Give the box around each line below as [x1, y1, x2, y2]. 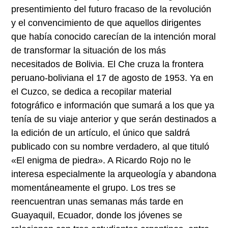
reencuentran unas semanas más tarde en [11, 196, 184, 207]
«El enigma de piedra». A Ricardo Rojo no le [11, 155, 191, 166]
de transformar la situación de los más [11, 45, 166, 56]
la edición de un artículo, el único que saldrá [11, 128, 190, 138]
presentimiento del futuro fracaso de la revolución [11, 4, 212, 15]
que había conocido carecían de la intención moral [11, 32, 216, 42]
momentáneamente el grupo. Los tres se [11, 183, 176, 193]
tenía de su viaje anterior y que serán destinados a [11, 114, 217, 125]
